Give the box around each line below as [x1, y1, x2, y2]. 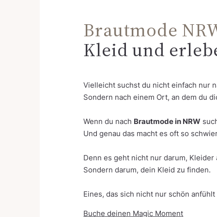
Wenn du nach [83, 117, 134, 126]
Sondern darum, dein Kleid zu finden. [83, 166, 211, 175]
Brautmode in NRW [134, 117, 201, 126]
